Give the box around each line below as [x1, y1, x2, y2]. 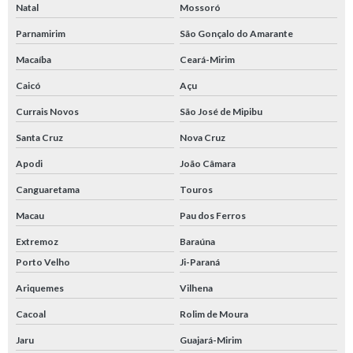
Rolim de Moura [179, 308, 248, 321]
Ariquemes [16, 282, 64, 295]
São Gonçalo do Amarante [179, 28, 293, 40]
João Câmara [179, 158, 236, 170]
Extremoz [16, 236, 58, 248]
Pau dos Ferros [179, 210, 246, 222]
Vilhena [179, 282, 213, 295]
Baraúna [179, 236, 215, 248]
